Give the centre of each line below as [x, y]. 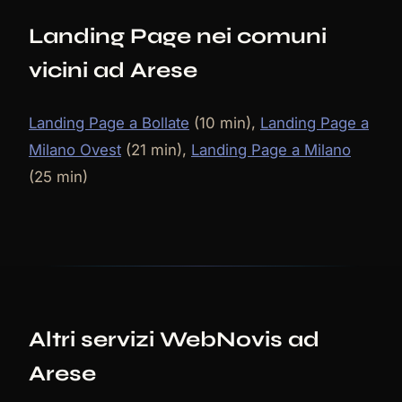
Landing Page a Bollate [109, 123]
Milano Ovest [75, 150]
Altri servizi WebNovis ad [174, 340]
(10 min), [225, 123]
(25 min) [58, 177]
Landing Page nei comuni [178, 37]
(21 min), [156, 150]
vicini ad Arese [113, 71]
